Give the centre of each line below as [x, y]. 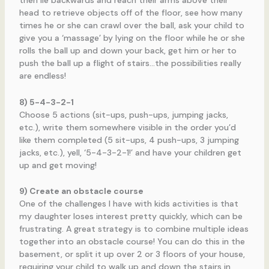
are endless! [42, 76]
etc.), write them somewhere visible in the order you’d [127, 127]
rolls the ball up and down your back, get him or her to [128, 51]
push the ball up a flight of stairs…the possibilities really [130, 63]
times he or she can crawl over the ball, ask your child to [131, 26]
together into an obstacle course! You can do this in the [132, 242]
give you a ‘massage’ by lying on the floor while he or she [132, 38]
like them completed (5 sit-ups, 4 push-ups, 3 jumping [129, 140]
